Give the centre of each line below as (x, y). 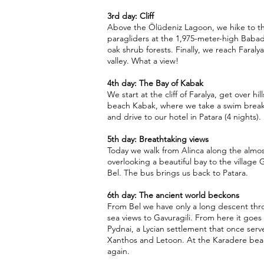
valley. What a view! (143, 61)
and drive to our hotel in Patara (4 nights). (184, 117)
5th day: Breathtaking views (158, 139)
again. (118, 251)
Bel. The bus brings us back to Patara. (178, 173)
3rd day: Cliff (131, 16)
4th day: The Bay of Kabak (155, 83)
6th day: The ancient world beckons (173, 195)
